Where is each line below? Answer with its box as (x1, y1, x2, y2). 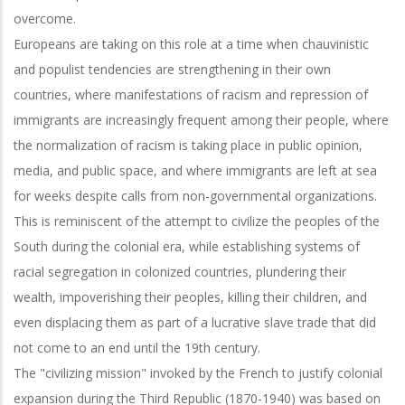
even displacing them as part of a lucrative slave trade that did (14, 313, 376, 331)
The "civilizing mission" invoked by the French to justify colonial (14, 363, 382, 381)
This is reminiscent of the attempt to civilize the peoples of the (14, 212, 380, 230)
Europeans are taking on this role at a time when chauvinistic (14, 34, 369, 52)
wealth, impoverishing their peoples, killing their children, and (14, 287, 367, 306)
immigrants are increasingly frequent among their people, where (14, 110, 389, 128)
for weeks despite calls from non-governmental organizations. (14, 186, 377, 204)
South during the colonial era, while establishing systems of (14, 237, 360, 255)
